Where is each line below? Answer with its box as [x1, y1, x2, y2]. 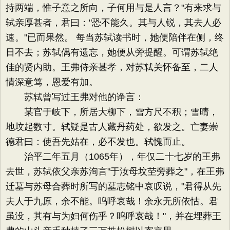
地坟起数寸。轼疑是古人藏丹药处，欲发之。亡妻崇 [6, 122, 218, 132]
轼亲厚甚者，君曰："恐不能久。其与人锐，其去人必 [6, 17, 221, 28]
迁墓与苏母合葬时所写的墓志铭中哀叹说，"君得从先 [6, 181, 221, 191]
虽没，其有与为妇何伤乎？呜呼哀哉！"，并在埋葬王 [6, 211, 221, 221]
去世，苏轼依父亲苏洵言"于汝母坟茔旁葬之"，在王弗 [6, 166, 224, 177]
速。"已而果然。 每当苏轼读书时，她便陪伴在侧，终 [6, 32, 224, 43]
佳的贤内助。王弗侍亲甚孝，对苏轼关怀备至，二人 [6, 62, 218, 72]
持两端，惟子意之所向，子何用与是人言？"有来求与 [6, 3, 221, 13]
